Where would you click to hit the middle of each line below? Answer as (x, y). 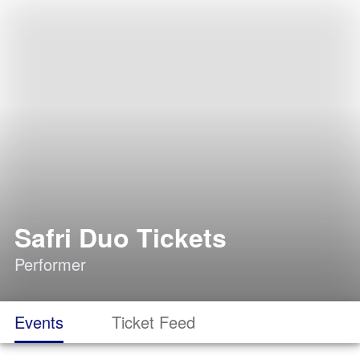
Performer (50, 264)
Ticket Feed (153, 322)
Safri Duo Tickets (121, 237)
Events (39, 322)
